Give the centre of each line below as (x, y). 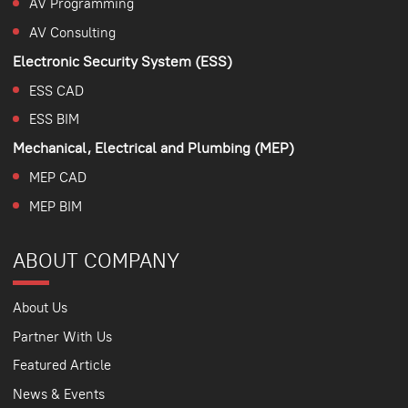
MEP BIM (55, 206)
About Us (40, 307)
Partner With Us (62, 336)
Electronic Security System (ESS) (122, 61)
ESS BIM (54, 119)
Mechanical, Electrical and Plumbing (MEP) (153, 148)
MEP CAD (57, 178)
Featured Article (61, 365)
